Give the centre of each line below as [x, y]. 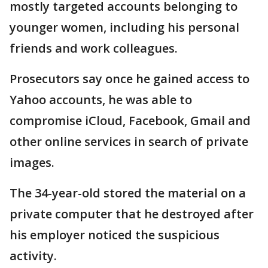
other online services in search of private [129, 142]
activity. [35, 256]
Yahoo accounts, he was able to [101, 100]
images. [33, 163]
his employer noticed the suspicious [115, 235]
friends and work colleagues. [95, 48]
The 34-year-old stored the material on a [128, 193]
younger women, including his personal [124, 28]
